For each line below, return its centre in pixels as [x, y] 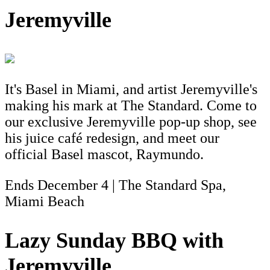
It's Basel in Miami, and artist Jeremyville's [131, 89]
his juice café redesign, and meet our [112, 138]
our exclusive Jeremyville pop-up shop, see [131, 122]
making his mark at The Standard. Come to [131, 106]
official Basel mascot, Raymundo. [104, 155]
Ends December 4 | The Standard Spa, [115, 185]
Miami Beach [45, 202]
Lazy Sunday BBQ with [114, 240]
